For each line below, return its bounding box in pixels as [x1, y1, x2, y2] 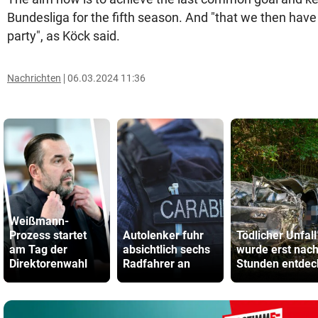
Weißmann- [9, 214, 69, 228]
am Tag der [9, 243, 67, 256]
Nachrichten [7, 72, 61, 84]
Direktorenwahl [9, 257, 87, 270]
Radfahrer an [123, 257, 190, 270]
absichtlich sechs [123, 243, 210, 256]
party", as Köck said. [7, 28, 120, 43]
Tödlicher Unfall [236, 229, 317, 242]
